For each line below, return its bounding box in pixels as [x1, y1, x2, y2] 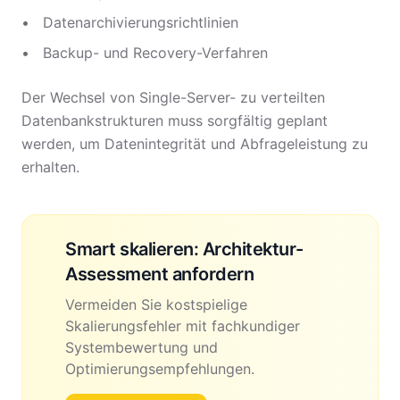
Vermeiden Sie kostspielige [65, 296, 247, 313]
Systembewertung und [65, 338, 218, 356]
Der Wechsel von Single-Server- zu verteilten [21, 88, 325, 106]
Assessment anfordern [65, 263, 254, 285]
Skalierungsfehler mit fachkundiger [65, 317, 300, 335]
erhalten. [21, 158, 79, 176]
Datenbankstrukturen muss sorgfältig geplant [21, 112, 328, 129]
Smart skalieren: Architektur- [65, 238, 304, 260]
